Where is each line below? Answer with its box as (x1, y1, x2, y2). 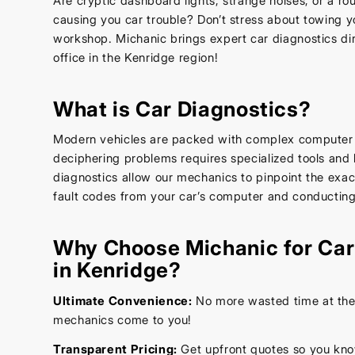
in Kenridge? (53, 258, 181, 283)
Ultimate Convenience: (53, 293, 193, 309)
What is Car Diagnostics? (53, 96, 311, 121)
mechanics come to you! (53, 312, 193, 328)
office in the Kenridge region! (53, 49, 219, 65)
